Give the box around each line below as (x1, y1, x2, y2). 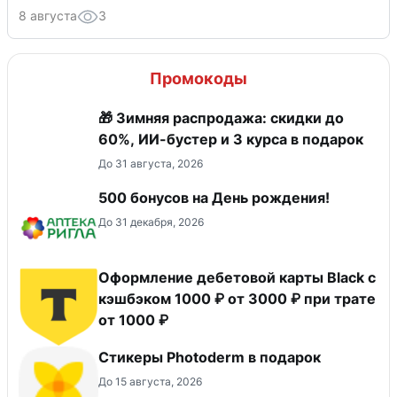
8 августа (19, 8, 77, 24)
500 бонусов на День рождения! (98, 189, 330, 207)
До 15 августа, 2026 (98, 375, 202, 389)
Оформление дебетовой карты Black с (98, 269, 376, 287)
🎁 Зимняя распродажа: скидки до (98, 109, 344, 128)
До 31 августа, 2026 (98, 157, 203, 171)
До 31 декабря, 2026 (98, 215, 204, 230)
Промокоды (150, 69, 247, 89)
